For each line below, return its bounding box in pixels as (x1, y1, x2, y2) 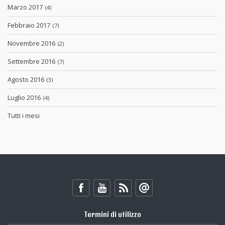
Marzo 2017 (8, 3, 44, 12)
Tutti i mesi (8, 111, 40, 121)
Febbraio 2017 (8, 21, 52, 30)
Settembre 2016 (8, 57, 57, 66)
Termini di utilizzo (84, 210, 141, 219)
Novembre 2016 (8, 39, 57, 48)
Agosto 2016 (8, 75, 46, 84)
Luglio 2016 (8, 93, 42, 102)
